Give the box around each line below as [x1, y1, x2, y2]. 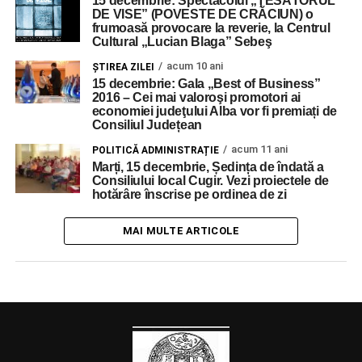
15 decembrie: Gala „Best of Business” [91, 77, 321, 90]
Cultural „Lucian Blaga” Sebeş [91, 35, 272, 48]
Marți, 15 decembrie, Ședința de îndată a [91, 160, 324, 174]
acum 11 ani [230, 143, 288, 155]
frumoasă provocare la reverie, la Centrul [91, 21, 330, 35]
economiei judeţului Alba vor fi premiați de [91, 104, 337, 118]
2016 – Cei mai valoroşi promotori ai [91, 90, 301, 104]
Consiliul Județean [91, 118, 202, 132]
